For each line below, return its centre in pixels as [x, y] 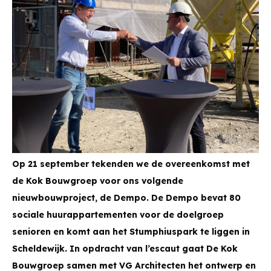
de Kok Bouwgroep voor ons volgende [98, 181]
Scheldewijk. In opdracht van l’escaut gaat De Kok [125, 249]
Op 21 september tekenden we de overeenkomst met [131, 164]
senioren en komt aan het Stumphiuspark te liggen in [131, 232]
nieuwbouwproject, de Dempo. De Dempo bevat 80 [126, 198]
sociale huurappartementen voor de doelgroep [118, 215]
